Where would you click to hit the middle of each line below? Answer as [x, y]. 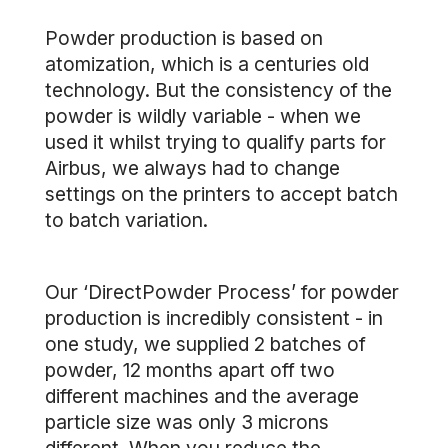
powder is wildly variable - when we [203, 116]
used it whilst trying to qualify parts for [215, 142]
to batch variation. [126, 220]
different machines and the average [202, 396]
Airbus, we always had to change [192, 168]
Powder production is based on [184, 38]
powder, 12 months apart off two [190, 370]
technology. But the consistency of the [218, 90]
